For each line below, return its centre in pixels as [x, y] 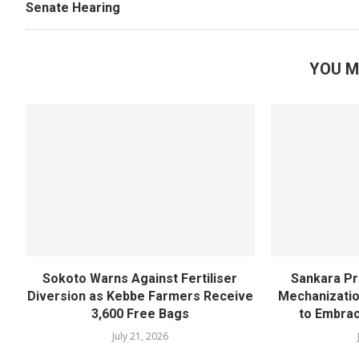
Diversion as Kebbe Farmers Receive [140, 296]
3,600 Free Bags [140, 314]
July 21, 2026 [140, 337]
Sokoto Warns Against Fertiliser [140, 279]
